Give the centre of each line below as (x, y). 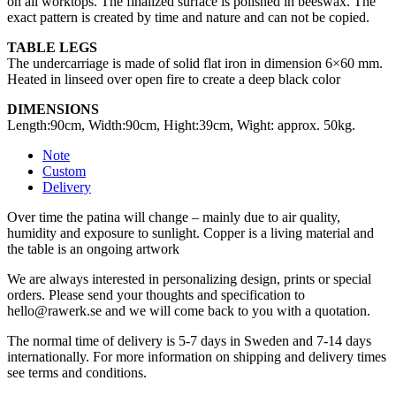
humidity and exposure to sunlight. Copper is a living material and (190, 232)
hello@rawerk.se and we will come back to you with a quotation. (189, 310)
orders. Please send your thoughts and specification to (156, 294)
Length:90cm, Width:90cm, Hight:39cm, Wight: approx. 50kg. (181, 125)
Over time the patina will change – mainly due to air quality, (174, 217)
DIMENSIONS (53, 109)
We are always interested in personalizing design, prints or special (189, 278)
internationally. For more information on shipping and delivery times (197, 356)
